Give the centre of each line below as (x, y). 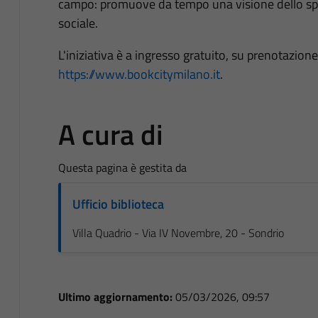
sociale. (78, 23)
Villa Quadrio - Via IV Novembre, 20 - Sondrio (178, 232)
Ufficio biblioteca (118, 204)
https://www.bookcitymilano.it (139, 74)
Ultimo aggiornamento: (116, 296)
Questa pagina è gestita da (122, 167)
